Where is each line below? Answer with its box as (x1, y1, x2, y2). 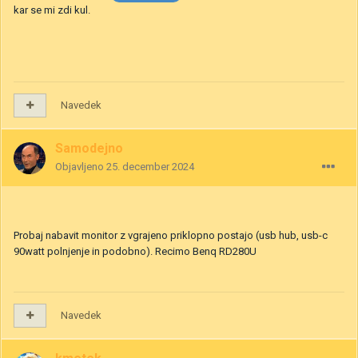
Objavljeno (55, 161, 106, 173)
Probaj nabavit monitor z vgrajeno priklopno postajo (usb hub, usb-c (14, 229, 328, 242)
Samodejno (55, 141, 123, 157)
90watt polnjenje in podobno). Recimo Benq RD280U (14, 245, 257, 258)
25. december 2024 (106, 161, 194, 173)
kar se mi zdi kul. (14, 3, 90, 16)
